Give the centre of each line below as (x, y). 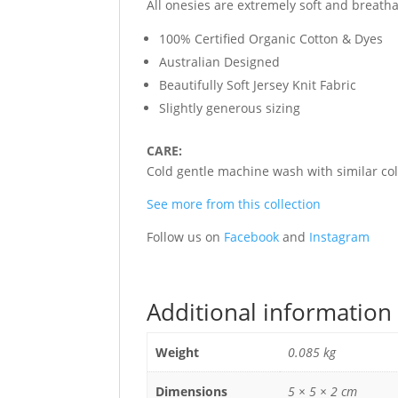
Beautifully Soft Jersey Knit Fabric (258, 85)
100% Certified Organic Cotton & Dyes (271, 39)
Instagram (340, 237)
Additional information (270, 312)
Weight (177, 353)
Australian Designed (220, 62)
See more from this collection (234, 204)
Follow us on (186, 237)
